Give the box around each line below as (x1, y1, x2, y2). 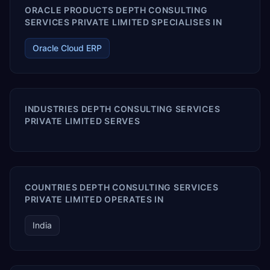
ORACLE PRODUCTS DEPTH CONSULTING (25, 5, 208, 15)
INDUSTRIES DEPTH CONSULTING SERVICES (25, 104, 221, 114)
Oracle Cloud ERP (33, 43, 102, 53)
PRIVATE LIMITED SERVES (25, 116, 140, 126)
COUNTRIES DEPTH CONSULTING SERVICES (25, 182, 219, 192)
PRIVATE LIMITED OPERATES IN (25, 194, 164, 204)
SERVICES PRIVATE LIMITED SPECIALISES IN (25, 17, 222, 27)
